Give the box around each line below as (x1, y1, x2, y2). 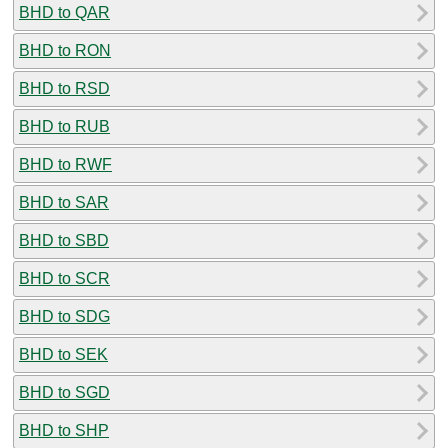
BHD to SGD (19, 383, 110, 401)
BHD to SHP (19, 421, 109, 439)
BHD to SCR (19, 269, 110, 287)
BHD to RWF (19, 155, 112, 173)
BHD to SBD (19, 231, 109, 249)
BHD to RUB (19, 117, 110, 135)
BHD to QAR (19, 3, 110, 21)
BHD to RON (19, 41, 111, 59)
